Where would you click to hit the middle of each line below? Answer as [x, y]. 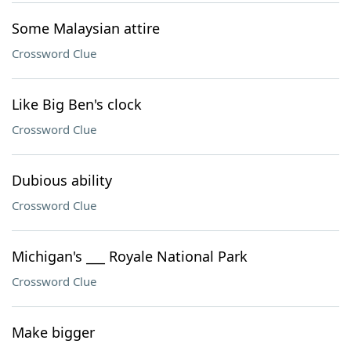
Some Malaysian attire [86, 28]
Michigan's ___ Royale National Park [130, 256]
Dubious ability [62, 180]
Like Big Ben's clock [77, 104]
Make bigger [53, 332]
